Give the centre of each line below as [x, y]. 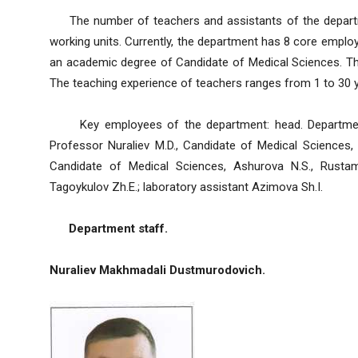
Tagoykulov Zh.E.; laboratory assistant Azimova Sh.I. [186, 187]
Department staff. [109, 229]
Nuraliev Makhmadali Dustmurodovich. [157, 270]
